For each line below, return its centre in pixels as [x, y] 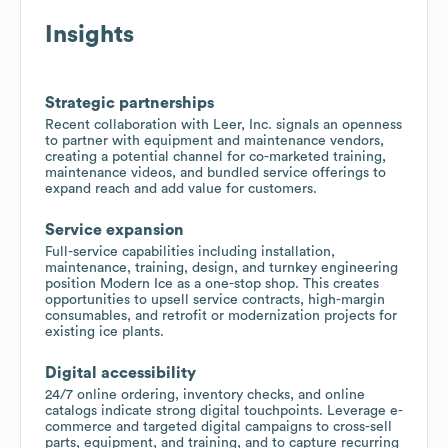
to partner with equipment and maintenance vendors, [214, 140]
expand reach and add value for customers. [181, 188]
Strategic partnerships [129, 102]
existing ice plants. [104, 331]
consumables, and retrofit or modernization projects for [221, 315]
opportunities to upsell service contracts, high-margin [215, 299]
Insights [89, 34]
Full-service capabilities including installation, [190, 251]
